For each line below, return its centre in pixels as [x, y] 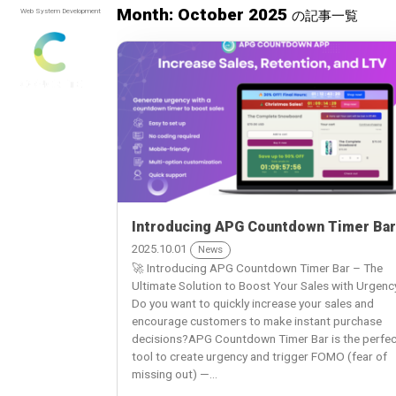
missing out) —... [175, 374]
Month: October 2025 [204, 14]
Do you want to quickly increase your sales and [253, 304]
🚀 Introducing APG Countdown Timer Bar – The [257, 268]
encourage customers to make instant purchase [257, 321]
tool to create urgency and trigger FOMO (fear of [259, 357]
